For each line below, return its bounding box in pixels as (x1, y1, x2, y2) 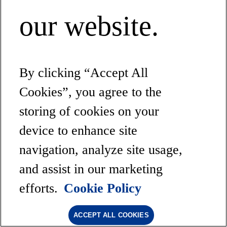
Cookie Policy (64, 181, 142, 196)
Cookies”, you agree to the (19, 85, 162, 99)
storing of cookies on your (19, 104, 160, 119)
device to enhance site (19, 123, 138, 138)
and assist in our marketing (19, 162, 163, 176)
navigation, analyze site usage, (19, 142, 183, 157)
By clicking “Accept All (19, 65, 148, 80)
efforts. (19, 181, 62, 196)
